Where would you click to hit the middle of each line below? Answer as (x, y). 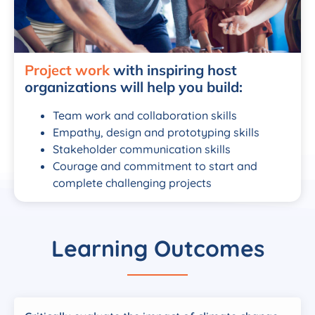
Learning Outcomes (157, 248)
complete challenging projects (132, 182)
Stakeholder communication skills (142, 149)
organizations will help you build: (134, 86)
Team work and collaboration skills (145, 115)
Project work (67, 70)
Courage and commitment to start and (155, 166)
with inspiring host (173, 70)
